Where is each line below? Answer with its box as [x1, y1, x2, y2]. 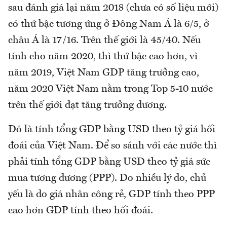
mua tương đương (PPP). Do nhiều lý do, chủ [8, 173, 206, 184]
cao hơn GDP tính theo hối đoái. [8, 206, 153, 216]
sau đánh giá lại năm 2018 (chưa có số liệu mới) [8, 3, 218, 14]
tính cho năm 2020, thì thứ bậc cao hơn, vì [8, 52, 198, 62]
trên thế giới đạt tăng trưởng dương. [8, 100, 167, 111]
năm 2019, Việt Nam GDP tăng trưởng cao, [8, 68, 199, 79]
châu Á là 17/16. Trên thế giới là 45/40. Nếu [8, 35, 201, 46]
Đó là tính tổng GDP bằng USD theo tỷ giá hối [8, 125, 215, 135]
